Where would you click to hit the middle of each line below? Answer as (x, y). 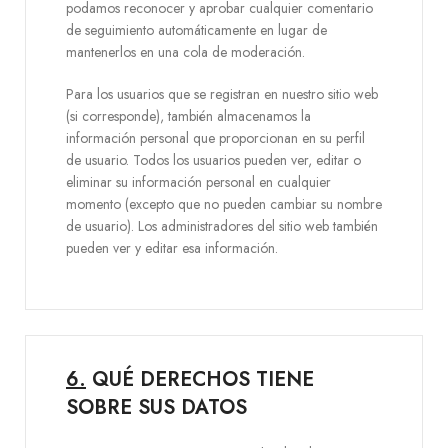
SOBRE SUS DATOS (156, 407)
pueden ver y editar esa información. (172, 248)
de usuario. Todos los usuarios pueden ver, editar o (213, 160)
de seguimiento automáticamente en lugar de (196, 30)
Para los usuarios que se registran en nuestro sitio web (222, 94)
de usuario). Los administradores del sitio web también (222, 226)
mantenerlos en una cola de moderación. (185, 52)
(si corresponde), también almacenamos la (188, 116)
